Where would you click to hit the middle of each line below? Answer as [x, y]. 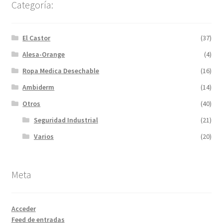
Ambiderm [39, 87]
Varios [44, 136]
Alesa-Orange [44, 54]
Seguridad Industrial [66, 120]
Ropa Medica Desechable [61, 70]
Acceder [23, 209]
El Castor [37, 38]
